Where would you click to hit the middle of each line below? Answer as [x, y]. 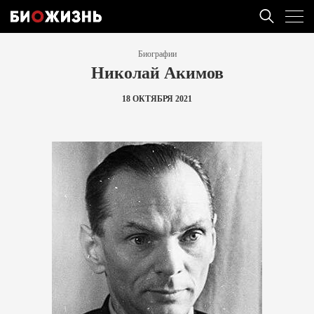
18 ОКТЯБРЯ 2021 [157, 99]
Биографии [157, 54]
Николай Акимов [157, 72]
